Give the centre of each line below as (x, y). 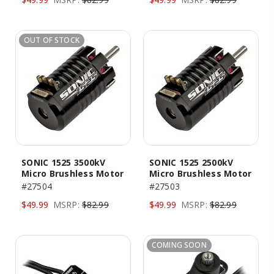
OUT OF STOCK (52, 40)
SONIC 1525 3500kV (64, 162)
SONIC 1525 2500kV (191, 162)
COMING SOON (179, 245)
